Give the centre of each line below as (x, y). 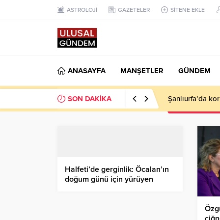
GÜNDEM (194, 71)
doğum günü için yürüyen (109, 179)
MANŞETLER (142, 71)
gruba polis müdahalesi (106, 189)
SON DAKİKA (90, 99)
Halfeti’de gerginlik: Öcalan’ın (117, 169)
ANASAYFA (87, 71)
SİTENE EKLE (188, 10)
